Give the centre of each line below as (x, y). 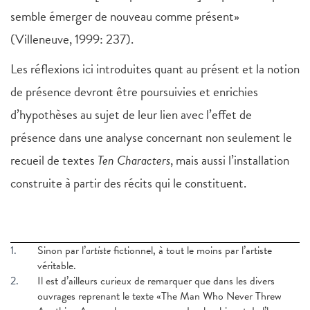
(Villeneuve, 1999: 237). (72, 39)
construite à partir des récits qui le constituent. (128, 183)
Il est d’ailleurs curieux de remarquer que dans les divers (156, 281)
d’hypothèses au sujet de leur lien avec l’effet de (131, 115)
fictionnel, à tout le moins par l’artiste (192, 251)
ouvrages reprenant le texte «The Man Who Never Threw (159, 297)
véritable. (56, 266)
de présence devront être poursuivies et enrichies (134, 92)
